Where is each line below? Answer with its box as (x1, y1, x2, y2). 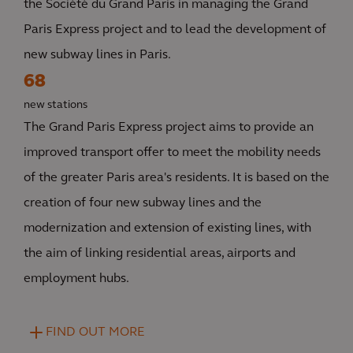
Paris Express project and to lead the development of (24, 24, 326, 37)
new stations (24, 99, 90, 112)
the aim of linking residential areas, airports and (24, 247, 295, 261)
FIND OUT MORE (46, 326, 145, 340)
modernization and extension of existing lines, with (24, 222, 311, 236)
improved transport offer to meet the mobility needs (24, 147, 321, 160)
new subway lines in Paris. (24, 49, 171, 62)
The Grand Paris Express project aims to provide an (24, 121, 314, 135)
